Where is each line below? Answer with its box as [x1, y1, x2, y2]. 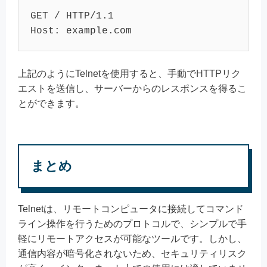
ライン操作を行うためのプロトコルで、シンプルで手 [18, 219, 247, 229]
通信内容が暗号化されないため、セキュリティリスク [18, 249, 247, 259]
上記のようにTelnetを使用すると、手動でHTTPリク [18, 69, 241, 79]
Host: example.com [30, 25, 132, 36]
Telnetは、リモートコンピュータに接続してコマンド [18, 204, 244, 215]
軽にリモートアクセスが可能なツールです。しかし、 [18, 234, 247, 244]
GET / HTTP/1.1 [30, 10, 114, 21]
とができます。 [18, 98, 85, 109]
